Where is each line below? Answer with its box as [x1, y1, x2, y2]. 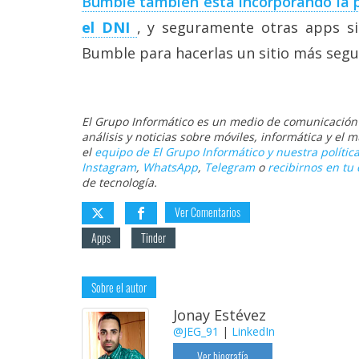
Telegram [204, 159, 255, 175]
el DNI [82, 17, 130, 37]
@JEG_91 [172, 323, 219, 339]
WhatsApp [143, 159, 198, 175]
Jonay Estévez [172, 305, 266, 325]
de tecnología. [82, 174, 157, 190]
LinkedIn [231, 323, 275, 339]
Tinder [141, 228, 166, 246]
